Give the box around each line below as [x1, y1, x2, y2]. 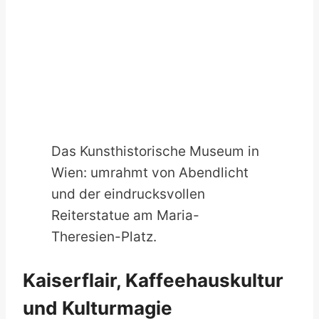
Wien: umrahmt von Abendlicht [51, 164, 249, 181]
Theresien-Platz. [51, 228, 157, 245]
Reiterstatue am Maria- [51, 206, 199, 224]
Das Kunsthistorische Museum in [51, 142, 259, 159]
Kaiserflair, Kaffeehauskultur [23, 268, 283, 291]
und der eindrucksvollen [51, 185, 205, 202]
